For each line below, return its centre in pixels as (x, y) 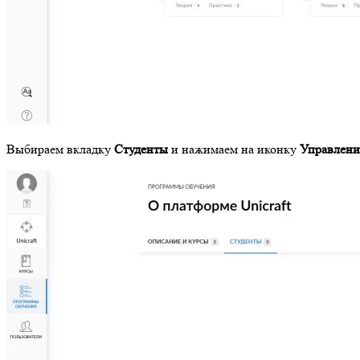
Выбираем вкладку (60, 149)
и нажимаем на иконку (235, 149)
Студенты (143, 149)
